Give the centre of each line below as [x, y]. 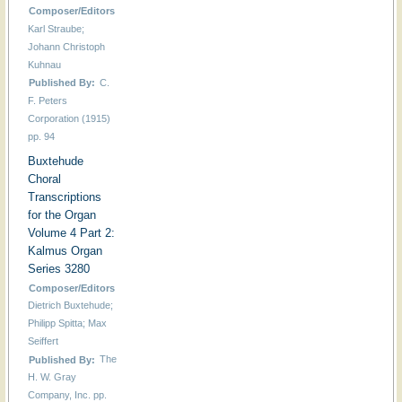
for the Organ [61, 215]
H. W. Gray [52, 377]
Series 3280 [58, 269]
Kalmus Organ [65, 251]
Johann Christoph [66, 46]
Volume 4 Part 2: [71, 233]
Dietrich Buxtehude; [70, 306]
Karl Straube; [56, 28]
